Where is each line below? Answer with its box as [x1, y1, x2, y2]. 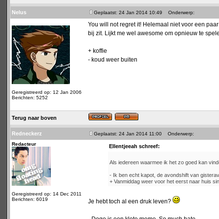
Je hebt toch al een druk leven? [88, 198, 173, 205]
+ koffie [88, 47, 107, 54]
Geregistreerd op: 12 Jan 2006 [12, 89, 82, 95]
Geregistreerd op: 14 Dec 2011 [12, 191, 82, 197]
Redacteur [12, 141, 36, 147]
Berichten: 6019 [12, 197, 48, 202]
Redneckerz [12, 131, 42, 136]
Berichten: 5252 [12, 95, 48, 100]
